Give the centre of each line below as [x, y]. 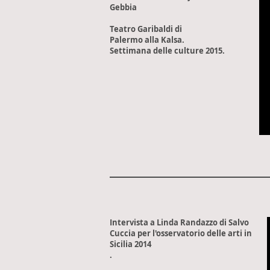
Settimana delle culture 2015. [167, 51]
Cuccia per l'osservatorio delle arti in [181, 233]
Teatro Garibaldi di [146, 29]
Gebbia [123, 7]
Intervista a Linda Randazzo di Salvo [179, 222]
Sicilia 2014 [130, 244]
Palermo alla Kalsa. [147, 40]
